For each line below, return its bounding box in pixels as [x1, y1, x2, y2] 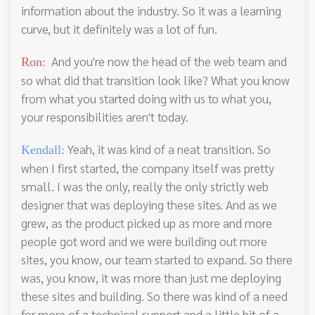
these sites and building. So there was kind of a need [21, 288, 288, 304]
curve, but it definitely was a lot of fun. [21, 20, 217, 37]
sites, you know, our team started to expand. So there [21, 251, 292, 268]
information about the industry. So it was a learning [21, 2, 281, 19]
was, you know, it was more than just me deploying [21, 269, 281, 286]
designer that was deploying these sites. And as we [21, 196, 277, 213]
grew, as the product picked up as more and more [21, 214, 272, 231]
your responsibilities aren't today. [21, 108, 188, 125]
